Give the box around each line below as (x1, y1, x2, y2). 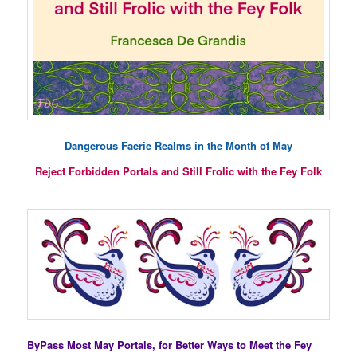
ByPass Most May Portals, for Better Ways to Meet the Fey (27, 336, 312, 352)
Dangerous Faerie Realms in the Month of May (65, 138, 292, 154)
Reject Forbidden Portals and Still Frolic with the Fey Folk (35, 163, 322, 178)
